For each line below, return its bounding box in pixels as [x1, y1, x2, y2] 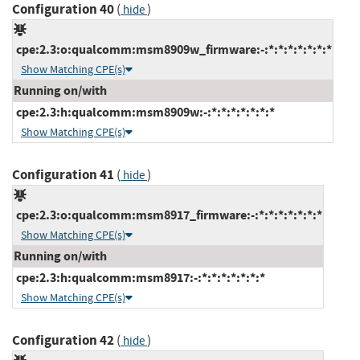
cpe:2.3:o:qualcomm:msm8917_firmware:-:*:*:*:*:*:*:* [14, 206, 322, 223]
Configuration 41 [12, 165, 114, 184]
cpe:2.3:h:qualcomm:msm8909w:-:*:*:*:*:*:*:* [14, 103, 275, 121]
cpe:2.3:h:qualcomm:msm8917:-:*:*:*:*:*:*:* [14, 268, 265, 286]
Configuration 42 [12, 330, 114, 350]
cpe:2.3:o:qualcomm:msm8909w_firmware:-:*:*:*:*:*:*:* [14, 40, 332, 58]
